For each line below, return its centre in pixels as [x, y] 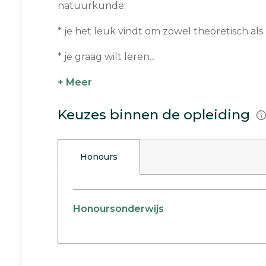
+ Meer [75, 82]
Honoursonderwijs [118, 209]
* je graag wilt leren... [106, 57]
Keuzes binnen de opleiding [156, 115]
